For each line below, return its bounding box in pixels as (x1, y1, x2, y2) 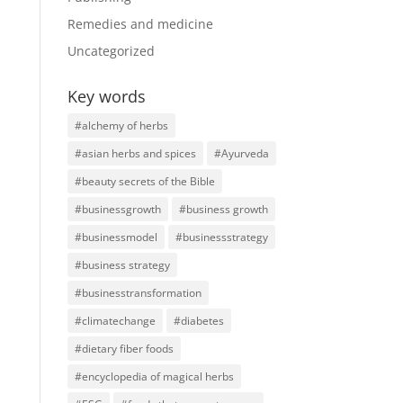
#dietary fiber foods (74, 340, 174, 356)
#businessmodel (74, 228, 157, 245)
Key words (67, 85, 146, 107)
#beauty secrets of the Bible (74, 173, 215, 189)
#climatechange (74, 312, 156, 328)
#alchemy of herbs (74, 117, 168, 133)
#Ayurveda (213, 145, 269, 161)
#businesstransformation (74, 284, 201, 300)
